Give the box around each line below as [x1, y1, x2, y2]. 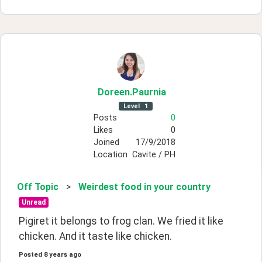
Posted [19, 250, 42, 258]
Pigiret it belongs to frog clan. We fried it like [19, 215, 223, 227]
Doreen [98, 86, 130, 98]
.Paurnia [130, 86, 166, 98]
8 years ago [44, 250, 81, 258]
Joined [93, 137, 119, 147]
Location [93, 149, 127, 160]
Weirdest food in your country [78, 181, 211, 192]
